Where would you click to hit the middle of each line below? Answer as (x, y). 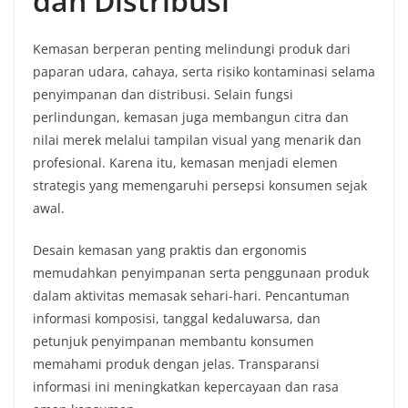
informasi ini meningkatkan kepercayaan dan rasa (186, 387)
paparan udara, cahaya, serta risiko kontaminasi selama (204, 71)
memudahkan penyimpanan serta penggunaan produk (201, 273)
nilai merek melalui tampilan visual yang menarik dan (197, 140)
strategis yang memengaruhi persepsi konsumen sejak (200, 185)
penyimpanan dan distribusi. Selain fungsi (163, 94)
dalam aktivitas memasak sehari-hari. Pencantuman (191, 296)
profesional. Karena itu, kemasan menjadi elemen (185, 163)
